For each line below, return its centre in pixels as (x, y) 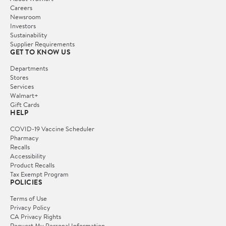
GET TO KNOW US (40, 52)
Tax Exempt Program (39, 174)
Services (22, 86)
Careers (21, 7)
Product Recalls (32, 165)
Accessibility (28, 156)
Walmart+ (24, 95)
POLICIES (26, 182)
